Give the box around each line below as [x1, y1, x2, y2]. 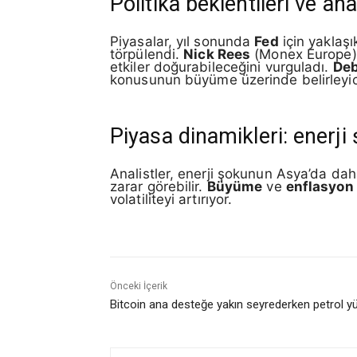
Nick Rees [183, 46, 251, 63]
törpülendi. [110, 46, 184, 63]
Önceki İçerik [110, 280, 167, 292]
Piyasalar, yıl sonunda [110, 33, 255, 50]
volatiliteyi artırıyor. [110, 190, 233, 207]
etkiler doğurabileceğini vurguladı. [110, 59, 333, 76]
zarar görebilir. [110, 178, 207, 194]
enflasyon [285, 178, 354, 194]
